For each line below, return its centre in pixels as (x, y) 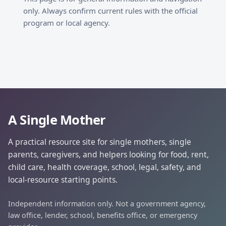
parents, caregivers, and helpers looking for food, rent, (108, 154)
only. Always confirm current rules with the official (110, 11)
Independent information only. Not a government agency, (107, 204)
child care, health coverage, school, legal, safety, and (105, 167)
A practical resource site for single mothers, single (100, 142)
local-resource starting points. (63, 180)
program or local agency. (67, 23)
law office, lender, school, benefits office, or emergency (103, 215)
